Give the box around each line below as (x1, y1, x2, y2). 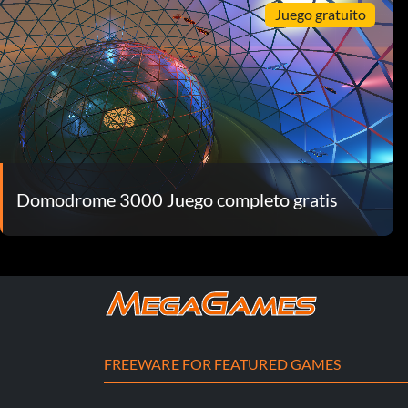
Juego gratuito (274, 5, 366, 24)
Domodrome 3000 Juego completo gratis (16, 188, 338, 210)
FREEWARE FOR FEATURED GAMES (104, 354, 342, 372)
